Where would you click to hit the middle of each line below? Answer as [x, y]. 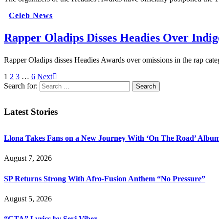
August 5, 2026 [28, 198]
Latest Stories [31, 112]
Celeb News [31, 15]
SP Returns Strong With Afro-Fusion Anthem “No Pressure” [105, 178]
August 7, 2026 [28, 158]
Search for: [21, 86]
